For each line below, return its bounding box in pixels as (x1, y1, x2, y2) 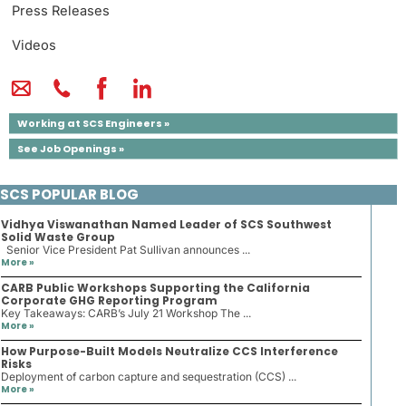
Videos (12, 37, 56, 53)
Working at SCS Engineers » (17, 116, 169, 130)
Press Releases (12, 3, 110, 19)
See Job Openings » (17, 141, 124, 156)
